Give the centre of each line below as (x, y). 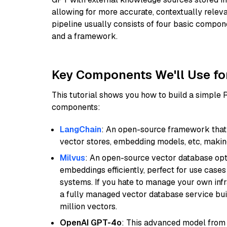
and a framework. (85, 36)
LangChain (81, 129)
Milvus (72, 158)
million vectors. (88, 206)
